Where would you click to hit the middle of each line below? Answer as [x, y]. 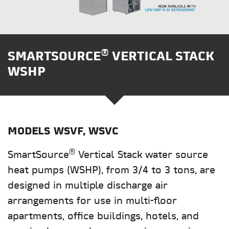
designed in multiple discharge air [88, 186]
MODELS [31, 132]
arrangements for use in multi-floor [92, 201]
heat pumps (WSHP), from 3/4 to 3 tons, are [111, 171]
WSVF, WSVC [86, 132]
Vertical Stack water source [142, 155]
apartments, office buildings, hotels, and [103, 217]
